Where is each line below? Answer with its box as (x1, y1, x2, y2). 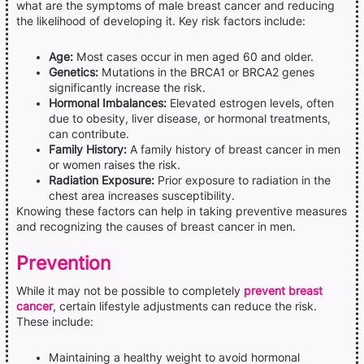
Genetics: (49, 65, 98, 79)
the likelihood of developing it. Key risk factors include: (16, 14, 305, 28)
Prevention (16, 251, 110, 274)
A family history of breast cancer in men (127, 142, 340, 156)
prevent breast (244, 284, 323, 297)
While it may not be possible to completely (16, 284, 244, 297)
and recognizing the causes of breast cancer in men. (16, 219, 296, 233)
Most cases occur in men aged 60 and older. (73, 50, 314, 63)
